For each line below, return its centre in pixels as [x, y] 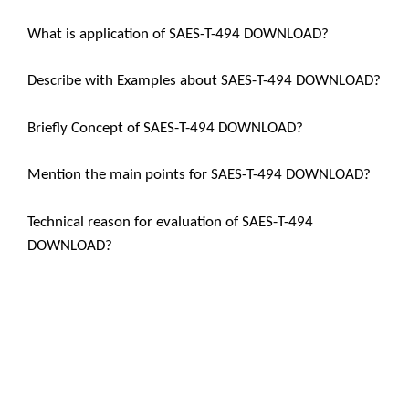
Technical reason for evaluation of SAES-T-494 [170, 222]
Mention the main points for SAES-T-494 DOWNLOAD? [199, 175]
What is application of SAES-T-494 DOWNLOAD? [178, 34]
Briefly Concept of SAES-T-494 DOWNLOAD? [165, 128]
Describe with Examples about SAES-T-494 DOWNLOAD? [204, 81]
